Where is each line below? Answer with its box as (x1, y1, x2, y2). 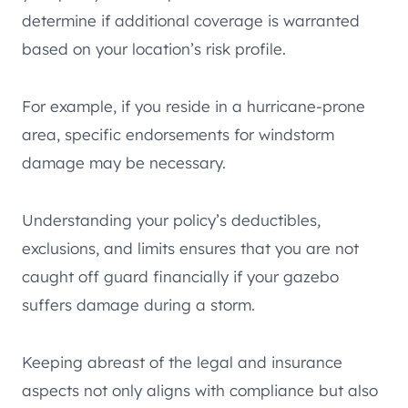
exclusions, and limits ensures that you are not (22, 238, 359, 258)
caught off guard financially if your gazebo (22, 266, 339, 286)
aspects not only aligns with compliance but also (22, 380, 378, 400)
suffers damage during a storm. (22, 294, 255, 314)
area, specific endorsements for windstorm (22, 124, 334, 144)
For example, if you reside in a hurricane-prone (22, 96, 365, 116)
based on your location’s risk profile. (22, 38, 286, 58)
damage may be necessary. (22, 152, 226, 172)
